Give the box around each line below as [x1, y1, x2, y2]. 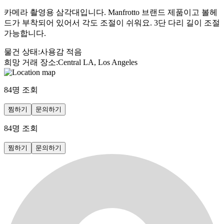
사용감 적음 [40, 47, 82, 56]
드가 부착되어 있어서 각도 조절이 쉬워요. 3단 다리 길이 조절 [4, 18, 220, 27]
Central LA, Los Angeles [58, 57, 137, 66]
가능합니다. [4, 28, 46, 37]
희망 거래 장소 [4, 57, 56, 66]
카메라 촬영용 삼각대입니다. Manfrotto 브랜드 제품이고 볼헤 [4, 7, 217, 16]
